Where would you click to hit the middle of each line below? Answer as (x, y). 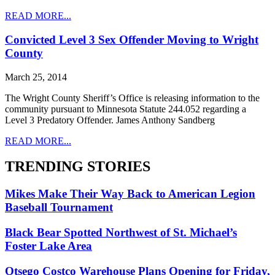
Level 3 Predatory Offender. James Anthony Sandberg (110, 120)
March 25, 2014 (36, 77)
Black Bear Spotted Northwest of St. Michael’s (121, 233)
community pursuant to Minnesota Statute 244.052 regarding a (126, 109)
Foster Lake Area (48, 246)
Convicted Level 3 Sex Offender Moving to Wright (132, 39)
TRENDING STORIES (78, 167)
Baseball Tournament (59, 207)
